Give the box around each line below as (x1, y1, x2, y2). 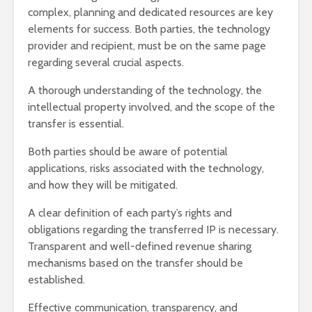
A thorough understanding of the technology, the (28, 84, 262, 97)
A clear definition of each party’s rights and (28, 206, 232, 220)
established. (28, 273, 85, 287)
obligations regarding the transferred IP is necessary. (28, 223, 279, 237)
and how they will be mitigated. (28, 178, 178, 192)
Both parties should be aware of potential (28, 145, 228, 159)
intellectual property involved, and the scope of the (28, 100, 275, 114)
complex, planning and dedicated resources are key (28, 6, 273, 19)
